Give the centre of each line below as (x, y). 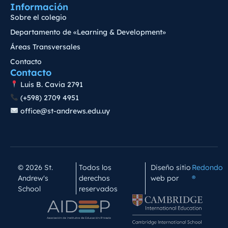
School (29, 189)
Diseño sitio (170, 167)
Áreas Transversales (45, 47)
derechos (95, 178)
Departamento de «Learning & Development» (88, 32)
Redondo (207, 167)
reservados (98, 189)
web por (165, 178)
